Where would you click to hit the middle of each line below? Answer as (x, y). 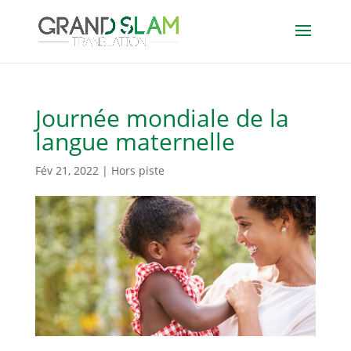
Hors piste (138, 170)
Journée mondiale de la (162, 118)
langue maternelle (135, 141)
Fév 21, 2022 (67, 170)
